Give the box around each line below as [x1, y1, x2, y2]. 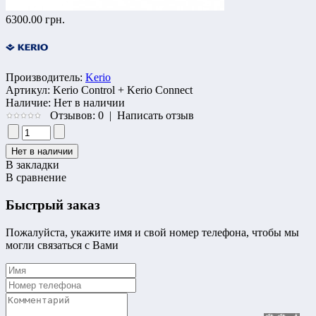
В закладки [6, 159, 59, 171]
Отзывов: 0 [50, 109, 104, 122]
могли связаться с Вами [6, 238, 119, 251]
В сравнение [6, 171, 66, 184]
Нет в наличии [51, 97, 125, 109]
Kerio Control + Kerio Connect [50, 84, 193, 97]
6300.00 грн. [6, 13, 65, 26]
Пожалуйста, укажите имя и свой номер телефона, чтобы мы [6, 226, 299, 238]
